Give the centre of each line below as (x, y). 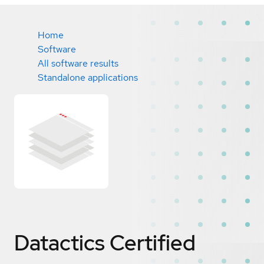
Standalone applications (88, 77)
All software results (78, 63)
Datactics (60, 242)
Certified (153, 242)
